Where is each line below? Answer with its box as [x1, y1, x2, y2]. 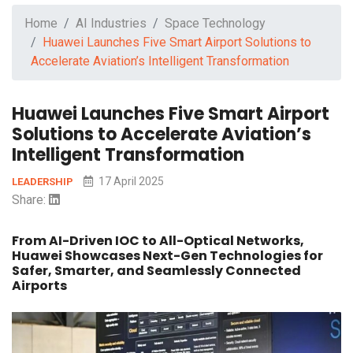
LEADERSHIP [12, 176, 76, 188]
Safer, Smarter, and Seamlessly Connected [12, 262, 301, 281]
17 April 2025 [96, 175, 164, 188]
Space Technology [165, 16, 266, 32]
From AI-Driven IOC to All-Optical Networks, [12, 232, 304, 251]
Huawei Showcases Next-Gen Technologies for [12, 247, 323, 266]
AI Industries [76, 16, 147, 32]
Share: [12, 192, 49, 208]
